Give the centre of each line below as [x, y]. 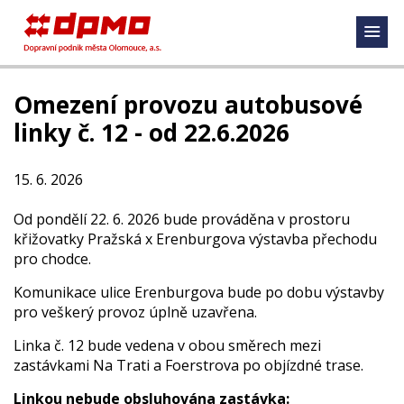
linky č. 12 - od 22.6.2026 [151, 133]
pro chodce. [52, 259]
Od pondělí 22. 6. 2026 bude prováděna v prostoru [182, 219]
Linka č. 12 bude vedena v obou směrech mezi [167, 345]
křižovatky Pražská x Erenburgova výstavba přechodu [195, 239]
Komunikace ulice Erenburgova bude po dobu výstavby [199, 292]
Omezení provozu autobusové [188, 105]
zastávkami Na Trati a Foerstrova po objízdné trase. [188, 365]
